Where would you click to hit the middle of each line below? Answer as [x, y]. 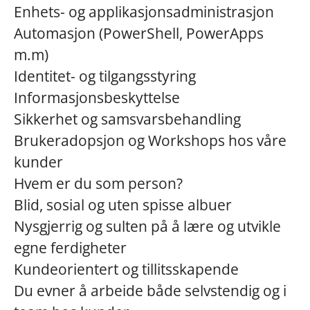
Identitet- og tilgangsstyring [105, 76]
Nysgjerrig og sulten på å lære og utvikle [147, 226]
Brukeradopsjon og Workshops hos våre [150, 140]
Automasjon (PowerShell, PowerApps [139, 33]
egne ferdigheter [70, 248]
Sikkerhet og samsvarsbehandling [127, 119]
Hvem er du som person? [98, 183]
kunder [38, 162]
